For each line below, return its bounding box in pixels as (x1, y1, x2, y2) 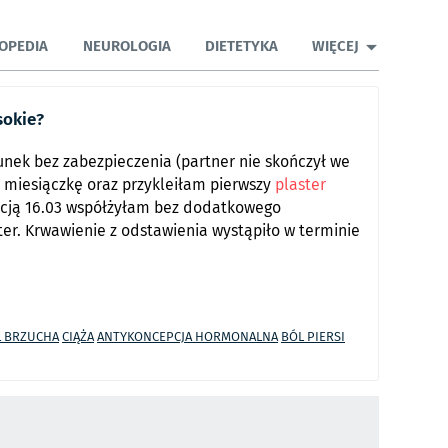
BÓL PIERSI (281, 326, 345, 346)
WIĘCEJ (311, 33, 359, 58)
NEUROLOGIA (82, 33, 171, 58)
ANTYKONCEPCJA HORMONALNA (97, 326, 278, 346)
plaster (275, 172, 326, 196)
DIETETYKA (204, 33, 278, 58)
